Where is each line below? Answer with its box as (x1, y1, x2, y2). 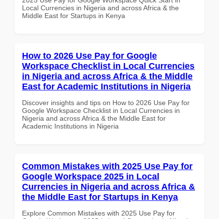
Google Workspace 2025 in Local (22, 171, 159, 181)
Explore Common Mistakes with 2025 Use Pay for (22, 209, 175, 217)
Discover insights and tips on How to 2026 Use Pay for (22, 98, 190, 107)
